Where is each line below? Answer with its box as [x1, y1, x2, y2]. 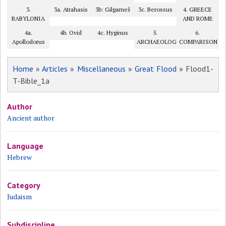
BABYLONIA [12, 15, 45, 22]
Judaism [7, 192, 32, 201]
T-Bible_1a [13, 76, 50, 86]
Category [7, 180, 41, 190]
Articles [42, 64, 68, 74]
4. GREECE [183, 6, 212, 13]
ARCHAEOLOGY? [136, 38, 183, 45]
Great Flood [134, 64, 177, 74]
